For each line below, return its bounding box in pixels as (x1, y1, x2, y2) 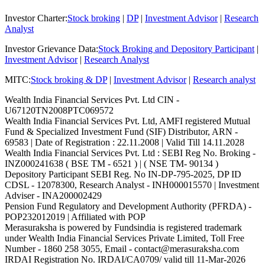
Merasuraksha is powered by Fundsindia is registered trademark (5, 222, 242, 233)
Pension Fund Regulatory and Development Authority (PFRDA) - (5, 201, 251, 212)
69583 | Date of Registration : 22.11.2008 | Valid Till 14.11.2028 (5, 137, 244, 148)
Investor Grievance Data (5, 44, 96, 54)
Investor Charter (5, 13, 65, 24)
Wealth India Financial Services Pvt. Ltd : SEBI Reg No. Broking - (5, 148, 256, 159)
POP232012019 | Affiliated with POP (5, 212, 146, 222)
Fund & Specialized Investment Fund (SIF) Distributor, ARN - (5, 127, 238, 137)
